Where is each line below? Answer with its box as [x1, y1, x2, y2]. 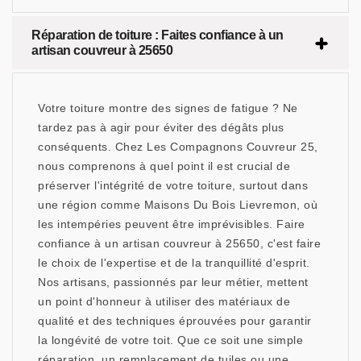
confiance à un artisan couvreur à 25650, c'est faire [38, 237, 321, 251]
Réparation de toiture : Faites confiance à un [31, 28, 284, 43]
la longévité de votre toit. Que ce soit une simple [38, 334, 303, 347]
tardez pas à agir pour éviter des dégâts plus [38, 121, 284, 135]
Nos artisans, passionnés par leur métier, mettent [38, 276, 309, 289]
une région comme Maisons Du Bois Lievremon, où [38, 198, 317, 212]
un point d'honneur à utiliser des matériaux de [38, 295, 290, 309]
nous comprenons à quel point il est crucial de [38, 160, 290, 173]
